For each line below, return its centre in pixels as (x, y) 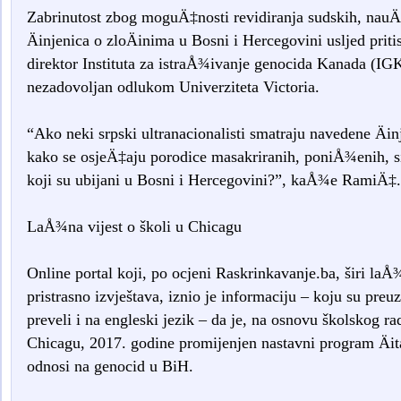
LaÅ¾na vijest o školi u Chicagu (134, 227)
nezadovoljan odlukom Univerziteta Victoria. (173, 87)
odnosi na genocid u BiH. (110, 367)
